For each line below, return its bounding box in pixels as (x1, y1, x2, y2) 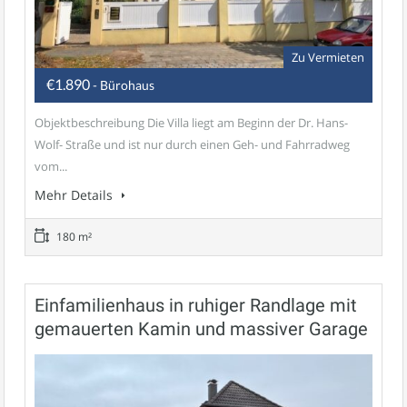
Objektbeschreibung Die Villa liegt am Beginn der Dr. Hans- (35, 114, 348, 131)
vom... (35, 157, 67, 174)
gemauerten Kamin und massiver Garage (35, 317, 368, 340)
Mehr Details (35, 185, 116, 203)
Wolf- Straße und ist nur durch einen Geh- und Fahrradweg (35, 135, 350, 153)
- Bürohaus (93, 76, 154, 93)
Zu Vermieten (292, 48, 364, 65)
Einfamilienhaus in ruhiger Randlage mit (35, 293, 357, 316)
